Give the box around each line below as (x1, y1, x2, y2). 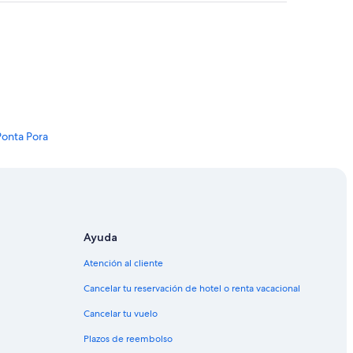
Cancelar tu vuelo (84, 307, 158, 321)
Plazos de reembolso (84, 333, 173, 346)
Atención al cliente (84, 257, 163, 270)
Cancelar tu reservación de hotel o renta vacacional (84, 282, 300, 295)
